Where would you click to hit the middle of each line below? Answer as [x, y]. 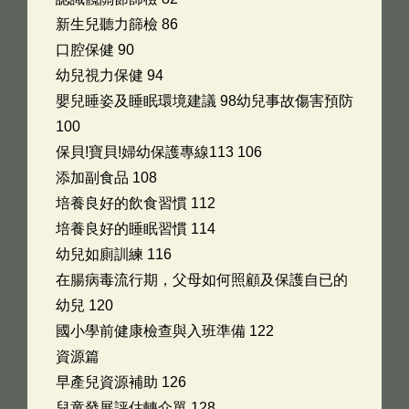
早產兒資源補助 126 [121, 382]
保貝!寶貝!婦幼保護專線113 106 [159, 152]
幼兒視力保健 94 [110, 75]
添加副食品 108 [106, 178]
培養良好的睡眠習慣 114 [136, 229]
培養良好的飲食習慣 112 [136, 203]
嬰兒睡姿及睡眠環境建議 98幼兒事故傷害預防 [204, 101]
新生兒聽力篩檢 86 [117, 24]
